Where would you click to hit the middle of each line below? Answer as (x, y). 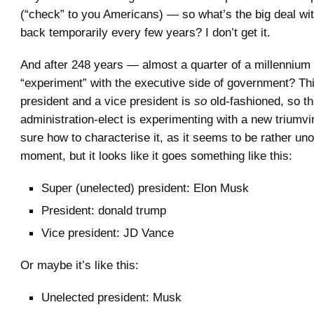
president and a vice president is (107, 101)
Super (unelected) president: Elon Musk (145, 187)
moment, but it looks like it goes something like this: (156, 155)
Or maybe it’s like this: (80, 265)
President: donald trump (104, 210)
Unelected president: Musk (111, 297)
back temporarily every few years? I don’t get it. (145, 32)
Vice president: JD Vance (108, 232)
